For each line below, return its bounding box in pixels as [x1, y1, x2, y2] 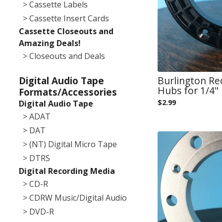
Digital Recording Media [19, 165, 115, 176]
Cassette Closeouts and [19, 25, 113, 37]
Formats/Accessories [19, 85, 117, 98]
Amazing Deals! [19, 37, 81, 49]
